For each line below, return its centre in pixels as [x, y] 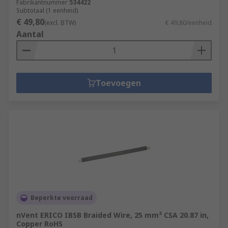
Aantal [30, 34]
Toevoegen [118, 83]
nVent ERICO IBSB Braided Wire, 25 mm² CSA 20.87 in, [112, 215]
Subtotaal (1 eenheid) [47, 10]
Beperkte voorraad [62, 198]
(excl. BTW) [60, 23]
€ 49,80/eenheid [189, 23]
